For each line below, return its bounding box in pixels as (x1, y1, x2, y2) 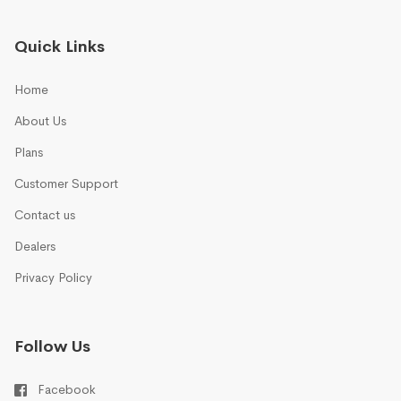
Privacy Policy (14, 269, 92, 286)
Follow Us (14, 336, 90, 356)
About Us (14, 112, 66, 129)
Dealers (14, 237, 55, 254)
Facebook (38, 380, 96, 397)
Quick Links (14, 36, 105, 56)
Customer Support (14, 175, 118, 192)
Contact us (14, 206, 75, 223)
